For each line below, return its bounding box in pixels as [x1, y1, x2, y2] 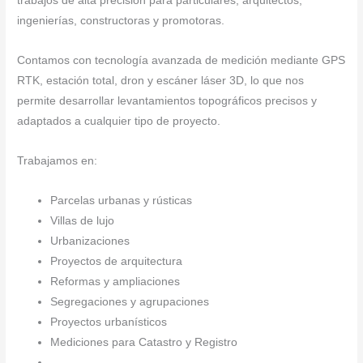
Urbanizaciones [50, 234, 130, 247]
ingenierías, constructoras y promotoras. [17, 14, 225, 27]
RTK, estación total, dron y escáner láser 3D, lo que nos [17, 74, 305, 87]
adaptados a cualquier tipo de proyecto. [17, 114, 221, 127]
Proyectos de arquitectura [50, 254, 183, 267]
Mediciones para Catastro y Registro [50, 335, 238, 348]
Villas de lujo [50, 214, 115, 227]
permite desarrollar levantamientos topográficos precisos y [17, 94, 318, 107]
